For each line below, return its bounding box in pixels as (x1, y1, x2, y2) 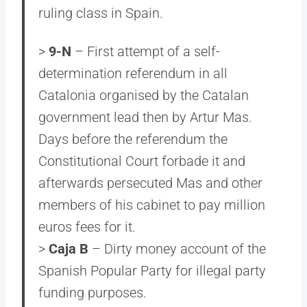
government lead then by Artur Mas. (38, 109, 252, 125)
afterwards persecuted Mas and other (38, 175, 262, 191)
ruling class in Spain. (38, 5, 163, 21)
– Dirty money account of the (88, 241, 266, 257)
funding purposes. (38, 284, 147, 301)
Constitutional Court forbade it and (38, 153, 245, 169)
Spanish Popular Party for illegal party (38, 262, 266, 279)
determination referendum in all (38, 65, 228, 82)
